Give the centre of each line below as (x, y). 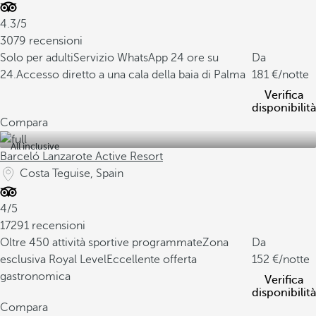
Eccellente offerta (152, 260)
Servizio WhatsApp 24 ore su (146, 58)
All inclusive (35, 146)
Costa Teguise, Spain (72, 174)
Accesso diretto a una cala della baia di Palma (131, 75)
